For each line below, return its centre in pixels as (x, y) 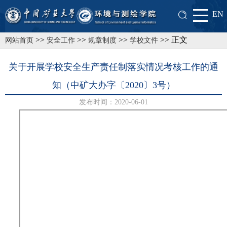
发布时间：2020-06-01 (113, 102)
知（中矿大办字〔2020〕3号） (113, 85)
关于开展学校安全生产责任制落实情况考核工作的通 (113, 67)
